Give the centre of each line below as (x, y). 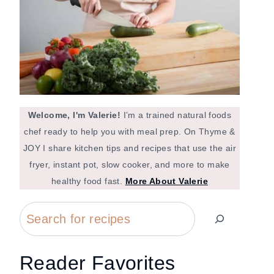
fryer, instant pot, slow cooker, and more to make (130, 165)
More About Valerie (166, 181)
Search (39, 213)
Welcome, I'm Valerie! (76, 115)
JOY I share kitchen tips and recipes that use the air (130, 148)
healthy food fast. (88, 181)
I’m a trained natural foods (177, 115)
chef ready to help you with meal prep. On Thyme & (130, 131)
